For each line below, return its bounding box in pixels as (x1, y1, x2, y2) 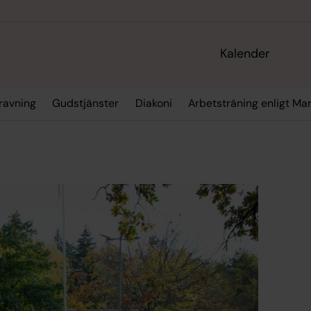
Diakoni (135, 96, 172, 111)
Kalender (220, 45, 271, 62)
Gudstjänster (52, 96, 119, 111)
